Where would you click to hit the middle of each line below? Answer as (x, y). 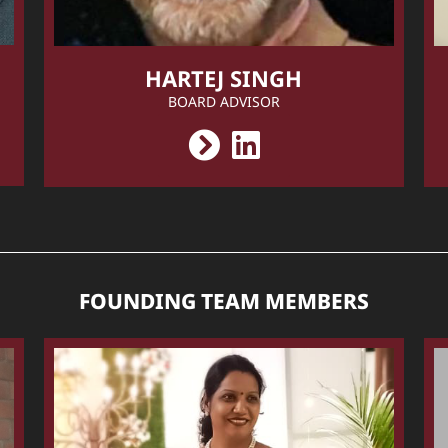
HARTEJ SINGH (224, 77)
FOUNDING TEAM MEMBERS (224, 300)
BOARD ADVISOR (223, 101)
